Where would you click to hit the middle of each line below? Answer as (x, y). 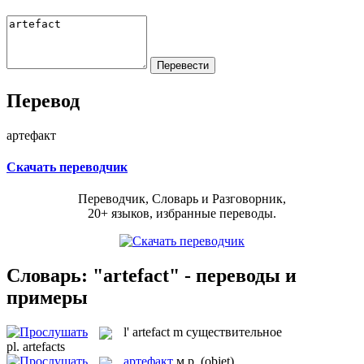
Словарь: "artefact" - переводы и (152, 275)
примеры (47, 297)
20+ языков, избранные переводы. (182, 214)
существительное (234, 331)
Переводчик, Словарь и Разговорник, (182, 199)
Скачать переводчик (67, 167)
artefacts (44, 347)
